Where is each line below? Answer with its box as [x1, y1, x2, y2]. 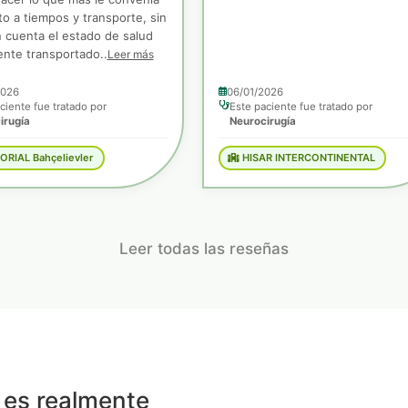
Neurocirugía [229, 114, 296, 127]
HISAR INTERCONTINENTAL [239, 151, 375, 165]
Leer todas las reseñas [119, 239, 289, 258]
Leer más [107, 46, 154, 61]
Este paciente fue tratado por [229, 99, 372, 113]
